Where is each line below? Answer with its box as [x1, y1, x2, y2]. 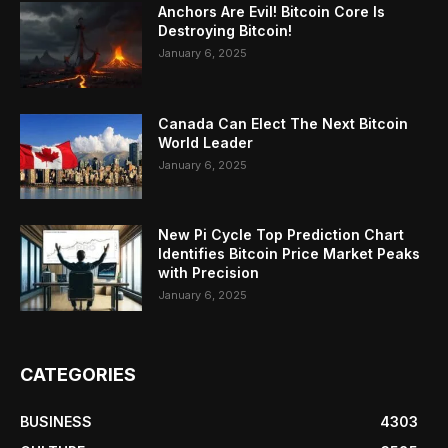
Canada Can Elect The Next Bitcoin [158, 114, 409, 132]
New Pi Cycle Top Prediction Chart [158, 226, 405, 244]
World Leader [158, 133, 254, 151]
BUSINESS [20, 412, 92, 430]
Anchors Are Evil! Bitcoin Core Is [158, 2, 386, 20]
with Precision [158, 264, 260, 282]
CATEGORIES [20, 363, 136, 385]
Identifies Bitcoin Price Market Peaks [158, 245, 421, 263]
